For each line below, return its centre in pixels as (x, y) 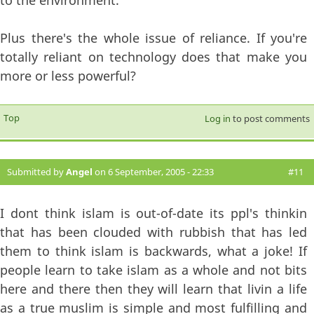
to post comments (270, 119)
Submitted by (36, 172)
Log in (217, 119)
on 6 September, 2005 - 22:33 (153, 172)
